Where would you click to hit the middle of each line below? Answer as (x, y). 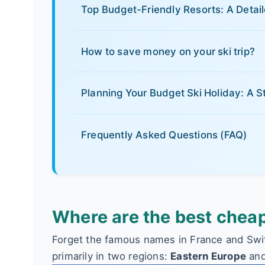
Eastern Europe (209, 256)
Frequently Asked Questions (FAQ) (164, 135)
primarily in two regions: (112, 256)
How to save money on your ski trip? (168, 51)
